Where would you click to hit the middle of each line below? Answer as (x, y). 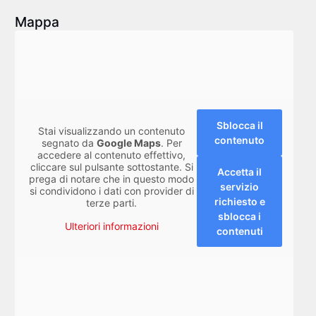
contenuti (239, 231)
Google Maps (128, 142)
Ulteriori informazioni (111, 226)
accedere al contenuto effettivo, (112, 154)
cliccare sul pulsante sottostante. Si (111, 166)
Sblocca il (239, 126)
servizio (240, 187)
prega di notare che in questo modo (112, 178)
